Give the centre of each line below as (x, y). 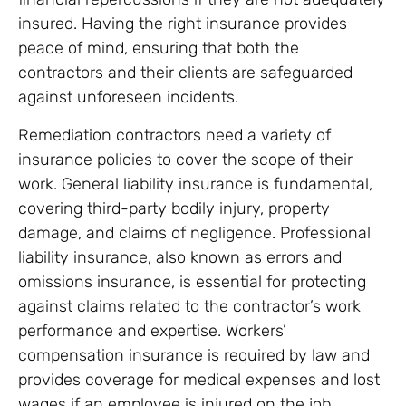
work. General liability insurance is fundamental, (195, 184)
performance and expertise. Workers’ (152, 330)
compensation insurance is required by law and (194, 355)
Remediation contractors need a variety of (174, 135)
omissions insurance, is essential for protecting (192, 281)
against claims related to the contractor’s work (189, 306)
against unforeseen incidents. (128, 97)
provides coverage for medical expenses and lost (199, 379)
